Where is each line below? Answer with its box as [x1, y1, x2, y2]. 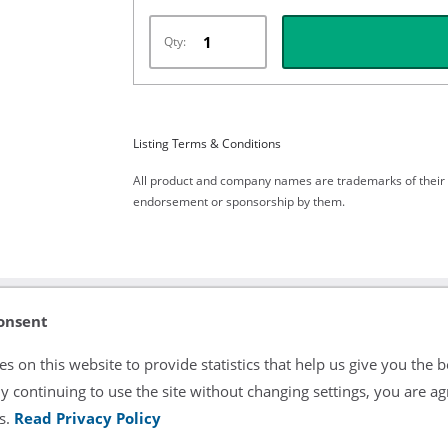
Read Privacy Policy [14, 407, 161, 428]
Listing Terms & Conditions [132, 135, 281, 152]
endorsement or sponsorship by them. [132, 193, 345, 210]
